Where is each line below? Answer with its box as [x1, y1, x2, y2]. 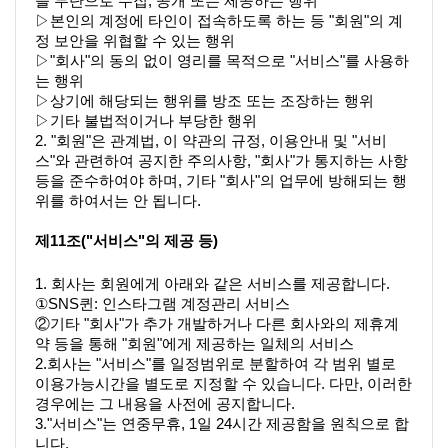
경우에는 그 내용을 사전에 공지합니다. [35, 395, 295, 412]
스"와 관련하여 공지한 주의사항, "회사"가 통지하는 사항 [35, 152, 408, 169]
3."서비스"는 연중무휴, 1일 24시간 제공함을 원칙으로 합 [35, 415, 409, 432]
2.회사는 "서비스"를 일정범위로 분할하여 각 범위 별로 [35, 355, 396, 372]
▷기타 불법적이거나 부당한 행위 [35, 112, 257, 129]
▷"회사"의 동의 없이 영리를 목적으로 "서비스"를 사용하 [35, 52, 409, 69]
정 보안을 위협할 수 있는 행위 [35, 32, 235, 49]
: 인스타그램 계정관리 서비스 [94, 295, 290, 312]
